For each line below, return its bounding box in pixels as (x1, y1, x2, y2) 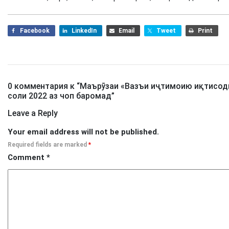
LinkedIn (72, 27, 97, 35)
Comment (8, 153, 47, 163)
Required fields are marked (8, 141, 88, 149)
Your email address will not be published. (8, 127, 159, 137)
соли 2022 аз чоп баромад (8, 91, 111, 101)
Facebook (20, 27, 50, 35)
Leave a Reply (8, 108, 58, 119)
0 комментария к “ (8, 81, 80, 91)
